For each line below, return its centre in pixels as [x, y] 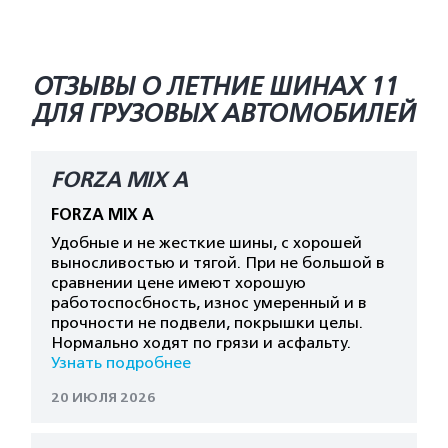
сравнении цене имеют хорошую [178, 283]
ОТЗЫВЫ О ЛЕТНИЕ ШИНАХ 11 [214, 87]
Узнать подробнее [121, 363]
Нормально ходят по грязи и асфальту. [201, 343]
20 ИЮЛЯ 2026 [103, 397]
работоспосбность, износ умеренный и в [209, 303]
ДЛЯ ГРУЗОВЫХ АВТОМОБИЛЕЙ [223, 114]
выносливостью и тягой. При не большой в [218, 263]
